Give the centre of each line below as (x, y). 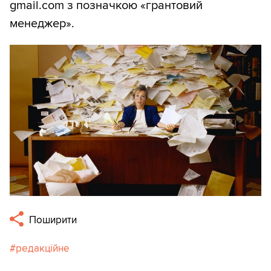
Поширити (52, 220)
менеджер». (42, 24)
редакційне (43, 249)
